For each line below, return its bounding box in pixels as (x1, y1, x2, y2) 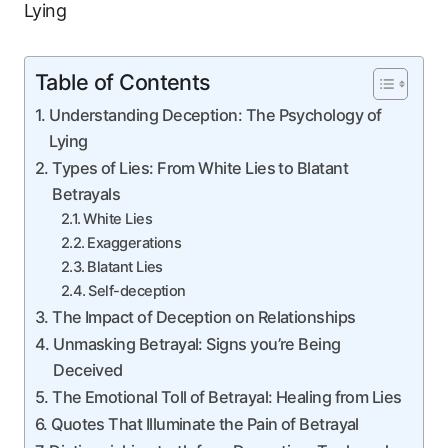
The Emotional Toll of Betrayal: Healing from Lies (52, 387, 402, 407)
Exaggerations (87, 234, 182, 252)
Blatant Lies (87, 258, 163, 276)
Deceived (53, 360, 123, 380)
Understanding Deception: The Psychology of (49, 105, 382, 125)
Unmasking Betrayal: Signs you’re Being (53, 334, 341, 354)
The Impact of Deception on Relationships (52, 307, 356, 327)
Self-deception (88, 282, 186, 300)
